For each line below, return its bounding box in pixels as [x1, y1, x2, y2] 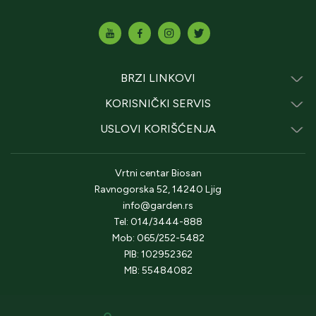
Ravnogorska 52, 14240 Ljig [95, 183, 221, 195]
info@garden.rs [123, 199, 193, 212]
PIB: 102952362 [123, 248, 193, 260]
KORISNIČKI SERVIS [105, 96, 211, 110]
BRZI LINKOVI [121, 71, 195, 85]
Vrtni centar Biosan [114, 166, 202, 179]
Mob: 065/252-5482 [111, 231, 205, 244]
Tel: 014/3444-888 [114, 215, 202, 228]
